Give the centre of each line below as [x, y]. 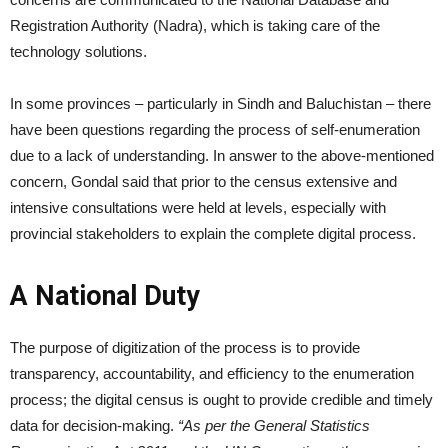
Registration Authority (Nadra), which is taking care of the [195, 25]
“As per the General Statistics [274, 425]
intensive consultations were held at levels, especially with [198, 207]
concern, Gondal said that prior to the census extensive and [203, 181]
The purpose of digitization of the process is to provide [185, 347]
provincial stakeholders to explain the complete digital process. [213, 233]
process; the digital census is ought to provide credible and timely [221, 399]
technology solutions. [78, 51]
